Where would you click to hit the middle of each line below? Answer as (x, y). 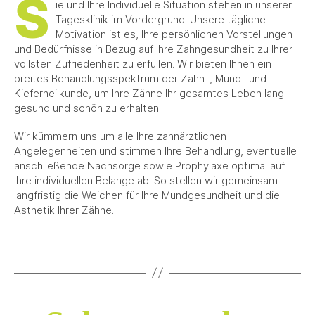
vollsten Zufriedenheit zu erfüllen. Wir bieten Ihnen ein (143, 64)
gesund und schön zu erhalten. (88, 108)
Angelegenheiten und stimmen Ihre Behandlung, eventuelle (155, 150)
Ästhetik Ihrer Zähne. (64, 210)
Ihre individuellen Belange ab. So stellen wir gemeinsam (146, 180)
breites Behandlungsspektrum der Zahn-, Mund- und (140, 78)
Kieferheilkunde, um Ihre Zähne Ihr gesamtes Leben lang (149, 93)
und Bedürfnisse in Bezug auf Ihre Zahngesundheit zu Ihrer (153, 49)
